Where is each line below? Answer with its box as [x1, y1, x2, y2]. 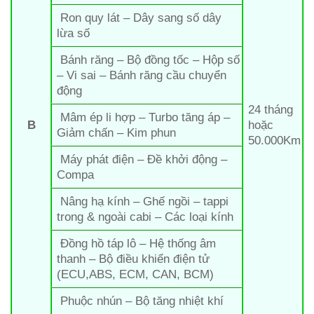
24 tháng [248, 102, 294, 116]
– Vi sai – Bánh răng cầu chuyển [57, 67, 227, 82]
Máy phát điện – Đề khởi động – [57, 151, 228, 166]
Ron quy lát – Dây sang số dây [57, 10, 222, 25]
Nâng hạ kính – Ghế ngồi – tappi [57, 193, 229, 208]
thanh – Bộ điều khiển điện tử [57, 251, 210, 266]
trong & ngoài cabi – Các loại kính [57, 209, 234, 224]
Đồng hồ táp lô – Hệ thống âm [57, 235, 217, 250]
